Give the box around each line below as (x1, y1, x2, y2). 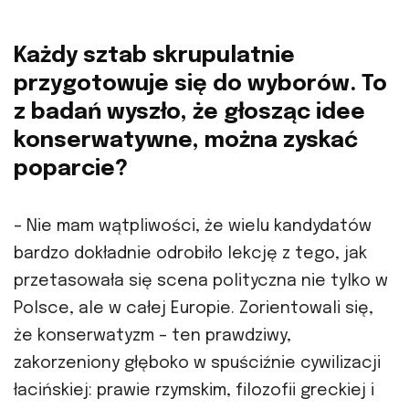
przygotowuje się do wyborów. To (14, 72, 387, 96)
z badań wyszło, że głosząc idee (14, 100, 365, 124)
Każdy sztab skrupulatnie (14, 44, 295, 68)
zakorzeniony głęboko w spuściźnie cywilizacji (14, 354, 381, 372)
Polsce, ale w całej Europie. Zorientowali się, (14, 299, 373, 317)
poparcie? (14, 157, 128, 181)
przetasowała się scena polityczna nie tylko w (14, 272, 388, 289)
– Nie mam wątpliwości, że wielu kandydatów (14, 217, 372, 235)
